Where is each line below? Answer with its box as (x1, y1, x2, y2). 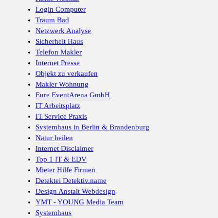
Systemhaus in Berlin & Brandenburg (36, 123, 149, 131)
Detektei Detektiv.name (36, 177, 107, 185)
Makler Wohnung (36, 80, 89, 89)
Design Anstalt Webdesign (36, 187, 115, 196)
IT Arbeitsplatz (36, 102, 80, 110)
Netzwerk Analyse (36, 27, 91, 35)
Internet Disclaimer (36, 145, 93, 153)
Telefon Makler (36, 48, 82, 56)
